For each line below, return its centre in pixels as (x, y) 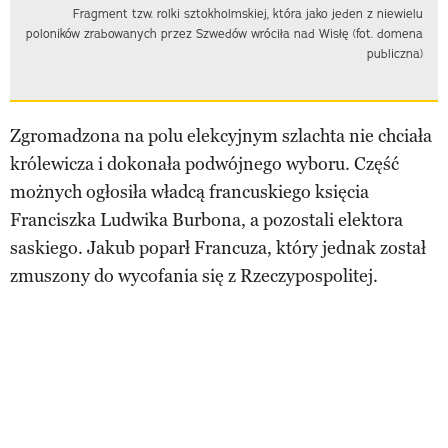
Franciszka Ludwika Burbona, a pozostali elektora (206, 219)
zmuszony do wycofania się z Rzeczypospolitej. (194, 275)
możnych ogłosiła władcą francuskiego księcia (189, 191)
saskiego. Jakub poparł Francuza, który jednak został (218, 247)
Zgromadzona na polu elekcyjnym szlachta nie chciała (221, 135)
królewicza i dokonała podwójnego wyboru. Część (204, 163)
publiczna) (395, 53)
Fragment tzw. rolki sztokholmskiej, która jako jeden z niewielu (248, 13)
